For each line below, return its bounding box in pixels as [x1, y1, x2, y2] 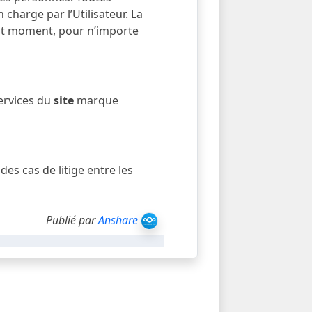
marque [77, 93, 119, 108]
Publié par [45, 212, 98, 228]
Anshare [97, 212, 138, 228]
